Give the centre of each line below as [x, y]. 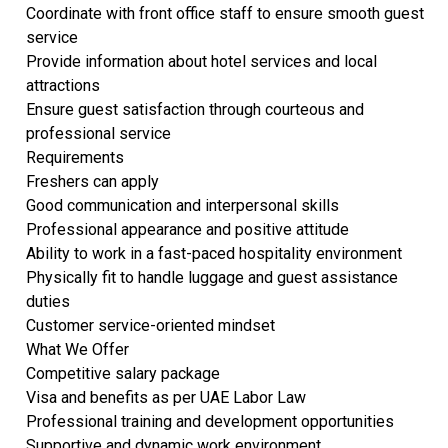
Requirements [74, 157]
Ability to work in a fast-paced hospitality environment [213, 253]
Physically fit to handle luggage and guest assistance [211, 277]
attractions [62, 85]
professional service [98, 133]
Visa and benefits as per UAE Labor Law [165, 397]
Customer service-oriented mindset [150, 325]
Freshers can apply [92, 181]
